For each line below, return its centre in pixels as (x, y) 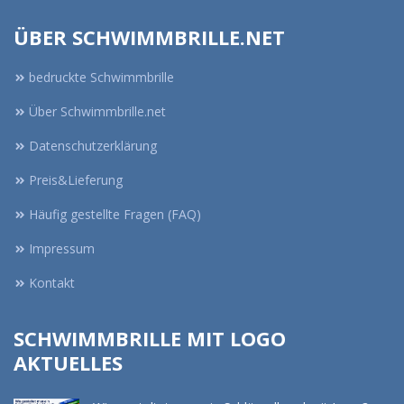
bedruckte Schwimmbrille (101, 77)
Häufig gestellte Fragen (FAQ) (115, 214)
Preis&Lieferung (76, 180)
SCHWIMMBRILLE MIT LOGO (150, 338)
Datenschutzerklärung (93, 146)
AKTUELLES (68, 363)
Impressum (62, 248)
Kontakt (52, 283)
